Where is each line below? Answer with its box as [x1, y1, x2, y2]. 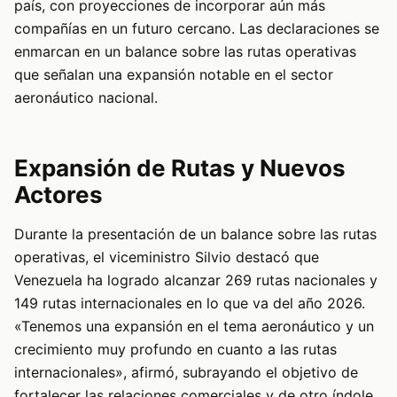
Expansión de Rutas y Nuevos [14, 154, 346, 183]
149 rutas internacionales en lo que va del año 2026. [14, 294, 365, 313]
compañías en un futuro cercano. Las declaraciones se [14, 19, 379, 38]
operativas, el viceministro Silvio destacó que [14, 248, 319, 267]
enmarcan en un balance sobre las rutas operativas [14, 43, 356, 61]
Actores [14, 181, 103, 209]
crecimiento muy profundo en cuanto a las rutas [14, 340, 337, 359]
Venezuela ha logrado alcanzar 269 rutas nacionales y [14, 271, 378, 290]
